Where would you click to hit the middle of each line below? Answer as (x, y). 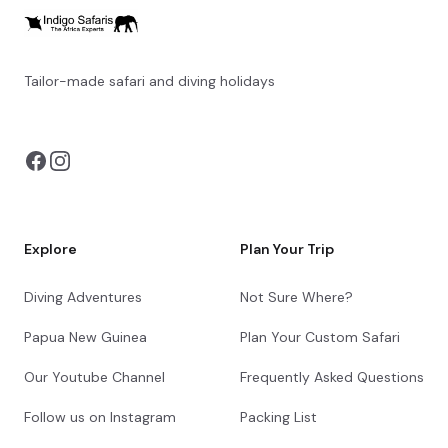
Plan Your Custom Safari (320, 337)
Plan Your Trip (287, 249)
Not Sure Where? (296, 297)
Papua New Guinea (85, 337)
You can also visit (83, 105)
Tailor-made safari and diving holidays (149, 81)
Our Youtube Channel (94, 377)
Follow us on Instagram (100, 417)
